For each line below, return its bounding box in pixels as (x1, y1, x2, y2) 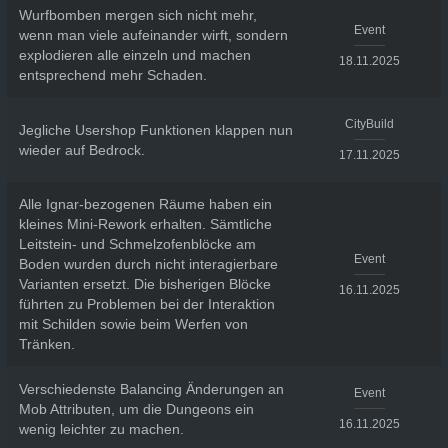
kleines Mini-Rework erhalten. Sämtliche (18, 216, 272, 232)
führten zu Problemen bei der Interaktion (18, 296, 275, 312)
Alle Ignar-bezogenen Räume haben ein (18, 196, 272, 212)
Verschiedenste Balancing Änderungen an (18, 380, 284, 397)
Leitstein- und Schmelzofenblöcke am (18, 236, 256, 252)
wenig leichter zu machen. (18, 420, 184, 437)
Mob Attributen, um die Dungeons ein (18, 400, 254, 417)
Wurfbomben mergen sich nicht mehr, (18, 7, 257, 23)
